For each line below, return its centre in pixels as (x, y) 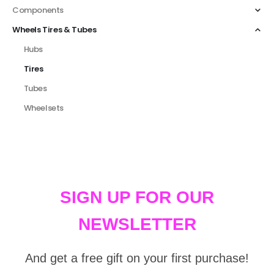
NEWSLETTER (137, 224)
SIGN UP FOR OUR (137, 198)
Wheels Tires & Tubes (54, 29)
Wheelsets (44, 108)
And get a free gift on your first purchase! (137, 258)
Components (38, 10)
